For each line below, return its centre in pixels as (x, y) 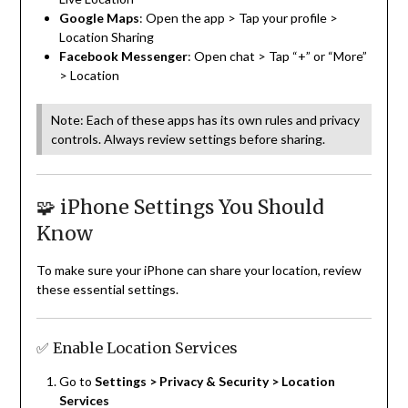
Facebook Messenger (123, 56)
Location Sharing (106, 37)
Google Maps (99, 18)
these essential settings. (107, 290)
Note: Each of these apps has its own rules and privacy (205, 120)
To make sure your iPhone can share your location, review (199, 270)
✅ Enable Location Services (137, 348)
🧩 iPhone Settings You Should (180, 208)
